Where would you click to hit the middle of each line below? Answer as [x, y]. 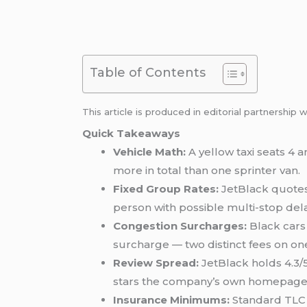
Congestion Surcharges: [180, 226]
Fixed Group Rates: [166, 189]
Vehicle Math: [150, 152]
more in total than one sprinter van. [207, 171]
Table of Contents [148, 72]
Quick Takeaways [132, 134]
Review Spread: [156, 263]
